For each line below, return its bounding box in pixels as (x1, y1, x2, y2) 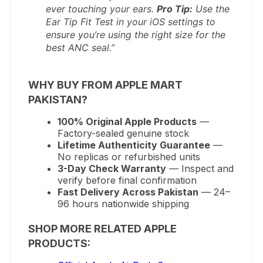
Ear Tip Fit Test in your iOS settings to (46, 15, 216, 28)
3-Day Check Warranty (58, 162, 167, 174)
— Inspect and (166, 162, 234, 174)
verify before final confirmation (58, 174, 197, 186)
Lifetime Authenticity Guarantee (58, 139, 211, 151)
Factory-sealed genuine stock (58, 127, 190, 139)
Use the (193, 2, 230, 15)
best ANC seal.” (46, 41, 115, 53)
